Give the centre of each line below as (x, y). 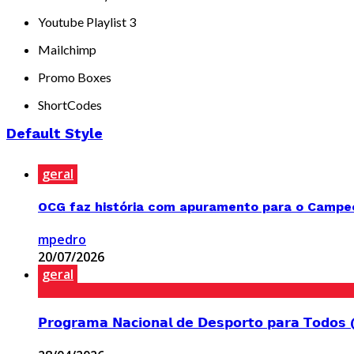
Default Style (55, 133)
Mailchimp (67, 49)
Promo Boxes (75, 77)
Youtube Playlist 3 (87, 21)
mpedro (62, 240)
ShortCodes (70, 104)
